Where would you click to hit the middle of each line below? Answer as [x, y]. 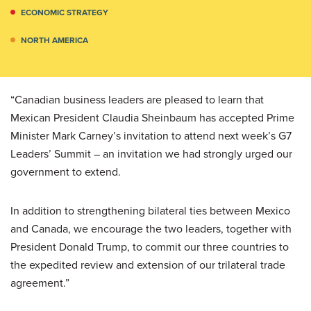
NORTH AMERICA [54, 40]
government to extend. [66, 171]
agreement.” [40, 283]
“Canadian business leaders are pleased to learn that [137, 99]
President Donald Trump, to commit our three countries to [150, 246]
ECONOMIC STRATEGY [65, 12]
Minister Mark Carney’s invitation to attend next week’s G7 [151, 135]
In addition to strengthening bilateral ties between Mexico [150, 210]
